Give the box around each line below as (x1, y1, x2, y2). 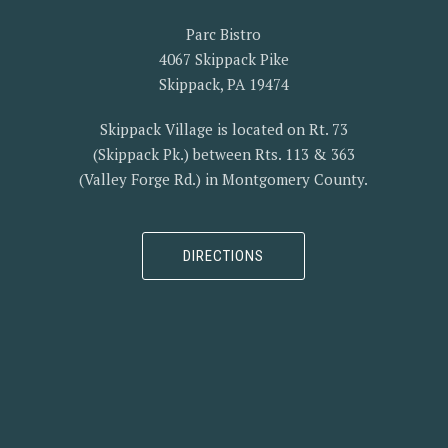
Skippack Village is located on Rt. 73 (99, 119, 348, 140)
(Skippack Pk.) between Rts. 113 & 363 (92, 144, 355, 165)
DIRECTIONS (183, 247, 265, 266)
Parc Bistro (186, 24, 262, 45)
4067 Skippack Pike (158, 49, 289, 70)
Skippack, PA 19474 (158, 74, 289, 95)
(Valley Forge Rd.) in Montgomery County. (79, 169, 369, 190)
